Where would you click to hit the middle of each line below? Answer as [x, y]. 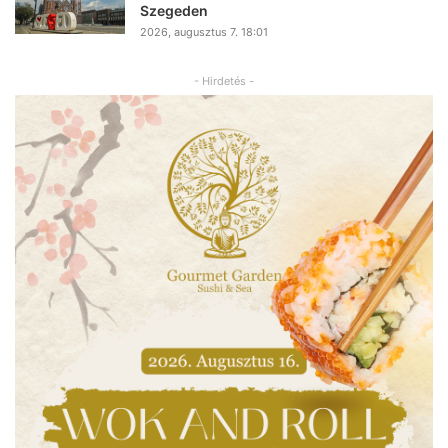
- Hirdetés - [224, 81]
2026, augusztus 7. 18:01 [204, 32]
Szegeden [174, 11]
